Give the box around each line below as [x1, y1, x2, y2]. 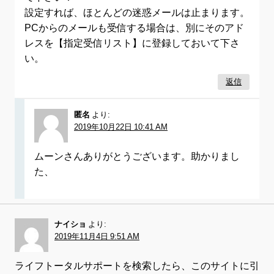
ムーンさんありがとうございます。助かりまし [34, 151, 240, 161]
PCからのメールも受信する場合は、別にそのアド [24, 23, 244, 33]
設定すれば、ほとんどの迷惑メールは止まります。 [24, 7, 250, 18]
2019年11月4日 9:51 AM [54, 232, 139, 241]
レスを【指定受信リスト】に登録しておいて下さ [24, 38, 240, 48]
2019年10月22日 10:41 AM [74, 123, 168, 131]
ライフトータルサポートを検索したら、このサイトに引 [15, 261, 259, 271]
